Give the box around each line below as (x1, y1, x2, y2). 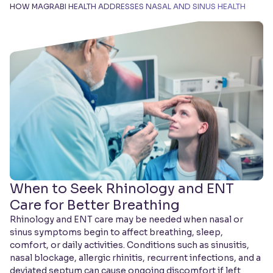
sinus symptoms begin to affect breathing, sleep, (10, 227, 223, 238)
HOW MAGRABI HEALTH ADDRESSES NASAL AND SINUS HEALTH (10, 2, 246, 11)
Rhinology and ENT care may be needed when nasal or (10, 214, 243, 225)
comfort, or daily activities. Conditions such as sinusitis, (10, 239, 249, 251)
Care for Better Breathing (10, 197, 180, 214)
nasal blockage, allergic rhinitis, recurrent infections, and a (10, 252, 261, 264)
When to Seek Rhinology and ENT (10, 180, 234, 197)
